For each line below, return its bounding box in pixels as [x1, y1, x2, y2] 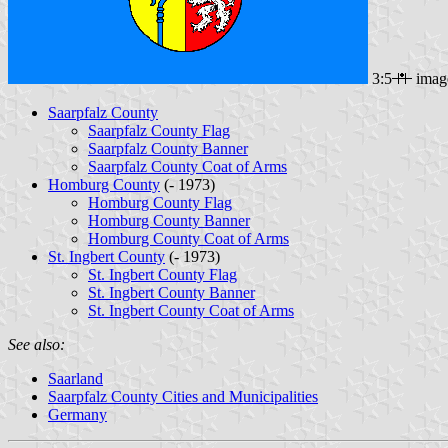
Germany [48, 405, 107, 423]
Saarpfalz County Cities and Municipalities [48, 387, 318, 405]
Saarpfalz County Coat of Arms [88, 157, 287, 175]
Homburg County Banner [88, 211, 250, 229]
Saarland [48, 369, 103, 387]
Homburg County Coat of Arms [88, 229, 289, 247]
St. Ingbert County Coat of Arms [88, 301, 294, 319]
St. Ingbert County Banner [88, 283, 255, 301]
